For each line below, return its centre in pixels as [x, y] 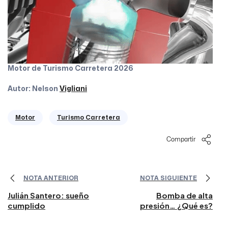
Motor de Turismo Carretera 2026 [70, 68]
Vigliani [73, 89]
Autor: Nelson [34, 89]
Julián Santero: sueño [48, 195]
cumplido [26, 205]
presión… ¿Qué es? [176, 205]
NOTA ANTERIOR [51, 178]
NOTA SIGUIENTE [168, 178]
